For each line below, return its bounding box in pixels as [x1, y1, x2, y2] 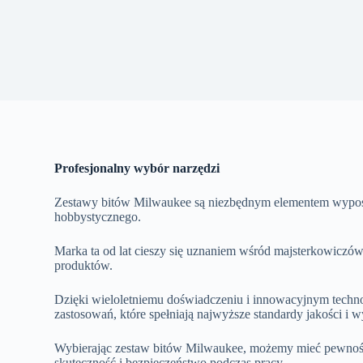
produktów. [54, 258, 113, 272]
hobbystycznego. [54, 209, 142, 224]
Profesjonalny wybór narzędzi [54, 160, 220, 175]
